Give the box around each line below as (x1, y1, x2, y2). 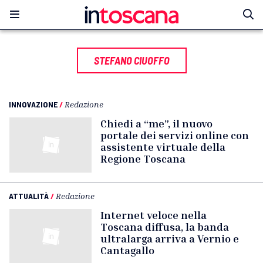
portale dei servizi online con (100, 129, 249, 141)
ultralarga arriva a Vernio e (100, 232, 239, 245)
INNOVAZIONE (9, 99, 58, 109)
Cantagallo (100, 244, 154, 257)
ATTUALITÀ (9, 191, 49, 201)
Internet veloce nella (100, 208, 207, 221)
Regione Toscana (100, 152, 186, 165)
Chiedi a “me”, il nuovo (100, 117, 213, 130)
